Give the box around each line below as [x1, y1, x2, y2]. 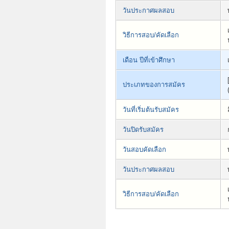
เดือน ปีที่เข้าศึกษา [123, 56, 175, 64]
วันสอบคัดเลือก [123, 145, 166, 153]
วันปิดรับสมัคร [123, 125, 164, 133]
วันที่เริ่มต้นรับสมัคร [123, 105, 179, 113]
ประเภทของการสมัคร [123, 80, 185, 88]
